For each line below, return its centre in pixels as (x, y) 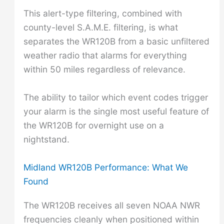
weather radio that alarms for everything (105, 55)
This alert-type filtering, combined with (102, 13)
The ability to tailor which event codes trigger (115, 97)
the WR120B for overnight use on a (93, 125)
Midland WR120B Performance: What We (105, 167)
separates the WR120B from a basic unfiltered (116, 41)
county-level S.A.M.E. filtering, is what (100, 27)
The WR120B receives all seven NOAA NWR (111, 205)
